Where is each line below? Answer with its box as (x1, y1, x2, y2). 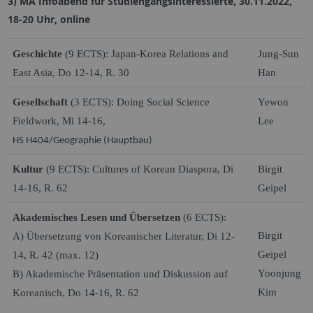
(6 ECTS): (182, 211, 226, 223)
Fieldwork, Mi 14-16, (12, 115, 105, 126)
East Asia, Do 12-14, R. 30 (12, 66, 129, 78)
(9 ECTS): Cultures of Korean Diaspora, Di (45, 163, 233, 175)
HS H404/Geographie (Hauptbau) (12, 135, 152, 146)
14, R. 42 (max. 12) (12, 249, 99, 261)
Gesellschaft (12, 96, 68, 108)
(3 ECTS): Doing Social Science (67, 96, 210, 108)
